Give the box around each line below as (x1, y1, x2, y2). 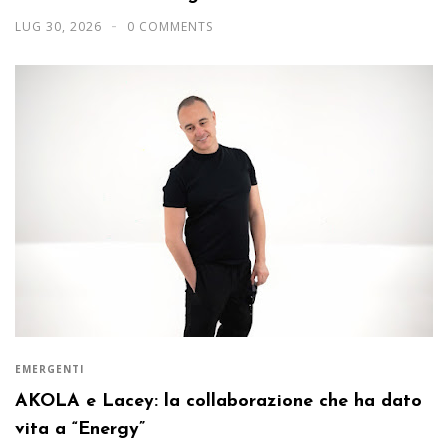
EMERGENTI (15, 361, 84, 376)
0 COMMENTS (127, 17, 213, 35)
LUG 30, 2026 (15, 17, 106, 35)
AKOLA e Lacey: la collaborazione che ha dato (15, 392, 422, 412)
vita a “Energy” (15, 420, 145, 440)
